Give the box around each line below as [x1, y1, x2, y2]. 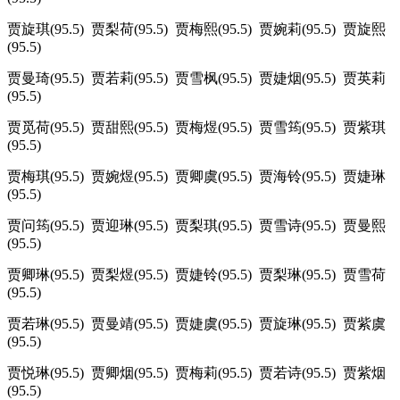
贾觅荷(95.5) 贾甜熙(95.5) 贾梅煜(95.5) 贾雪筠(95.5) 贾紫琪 [7, 120, 386, 136]
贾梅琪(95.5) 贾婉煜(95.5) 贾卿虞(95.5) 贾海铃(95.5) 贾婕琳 [7, 169, 386, 185]
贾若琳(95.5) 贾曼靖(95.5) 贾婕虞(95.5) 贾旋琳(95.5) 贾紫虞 [7, 316, 386, 332]
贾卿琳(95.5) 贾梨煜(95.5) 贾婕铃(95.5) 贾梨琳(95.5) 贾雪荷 [7, 267, 386, 283]
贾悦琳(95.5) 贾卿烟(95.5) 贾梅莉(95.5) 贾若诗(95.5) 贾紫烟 [7, 365, 386, 381]
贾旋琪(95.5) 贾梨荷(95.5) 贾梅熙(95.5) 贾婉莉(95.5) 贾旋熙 [7, 21, 386, 37]
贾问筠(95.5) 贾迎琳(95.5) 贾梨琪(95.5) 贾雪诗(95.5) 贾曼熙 [7, 218, 386, 234]
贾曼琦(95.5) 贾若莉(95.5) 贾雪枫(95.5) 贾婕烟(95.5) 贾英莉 [7, 71, 386, 87]
